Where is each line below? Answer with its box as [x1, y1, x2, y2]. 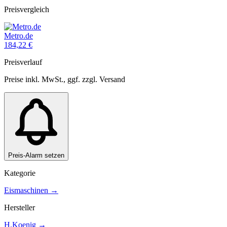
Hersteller [4, 203, 35, 212]
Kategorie [4, 169, 35, 178]
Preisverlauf [4, 58, 42, 67]
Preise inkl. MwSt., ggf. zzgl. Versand [4, 75, 125, 84]
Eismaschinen [4, 186, 48, 195]
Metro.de [4, 31, 33, 41]
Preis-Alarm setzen [8, 152, 64, 160]
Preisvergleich [4, 5, 49, 14]
